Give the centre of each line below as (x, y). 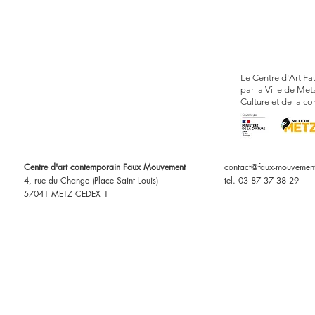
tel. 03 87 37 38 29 (263, 180)
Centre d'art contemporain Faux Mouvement (105, 167)
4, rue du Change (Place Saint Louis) (91, 180)
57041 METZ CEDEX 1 (69, 194)
